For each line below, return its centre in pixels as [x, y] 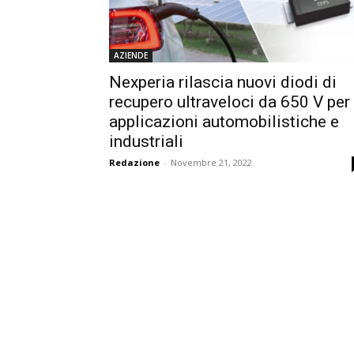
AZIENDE [131, 55]
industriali [146, 141]
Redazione [134, 162]
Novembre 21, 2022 [211, 162]
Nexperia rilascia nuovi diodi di [223, 82]
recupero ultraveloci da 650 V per [230, 102]
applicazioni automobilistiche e [224, 121]
